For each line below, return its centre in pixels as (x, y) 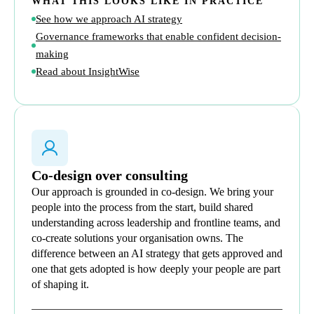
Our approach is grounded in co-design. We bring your (152, 191)
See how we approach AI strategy (109, 19)
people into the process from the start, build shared (142, 207)
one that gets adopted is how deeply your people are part (156, 268)
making (52, 54)
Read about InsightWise (88, 71)
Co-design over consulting (110, 175)
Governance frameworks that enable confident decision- (158, 36)
